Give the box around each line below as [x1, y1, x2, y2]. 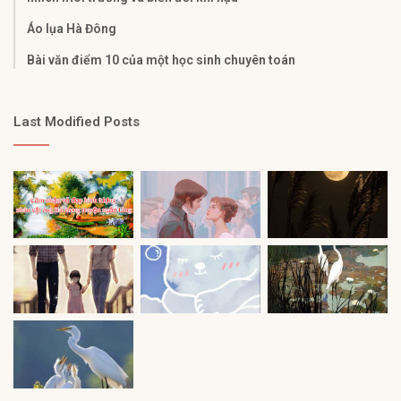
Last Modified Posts [13, 113, 140, 130]
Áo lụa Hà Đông [27, 21, 116, 36]
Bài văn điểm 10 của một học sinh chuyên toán [27, 52, 295, 67]
